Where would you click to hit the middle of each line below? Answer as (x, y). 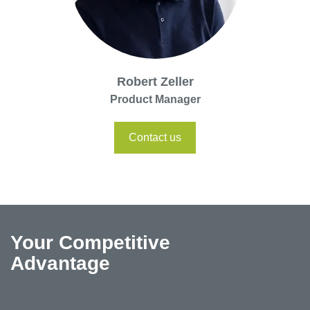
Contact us (155, 137)
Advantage (60, 263)
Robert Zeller (155, 81)
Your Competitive (90, 242)
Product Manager (155, 99)
